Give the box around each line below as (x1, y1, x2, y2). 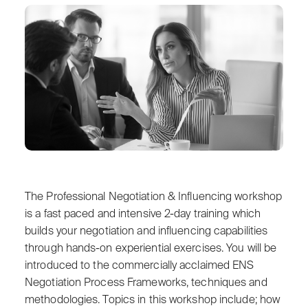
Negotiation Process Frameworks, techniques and (25, 277, 267, 289)
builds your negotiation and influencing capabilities (25, 225, 268, 237)
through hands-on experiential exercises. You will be (25, 243, 277, 254)
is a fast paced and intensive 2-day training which (25, 208, 261, 220)
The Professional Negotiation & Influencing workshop (25, 191, 283, 203)
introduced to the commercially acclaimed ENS (25, 260, 254, 272)
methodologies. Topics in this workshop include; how (25, 294, 280, 306)
